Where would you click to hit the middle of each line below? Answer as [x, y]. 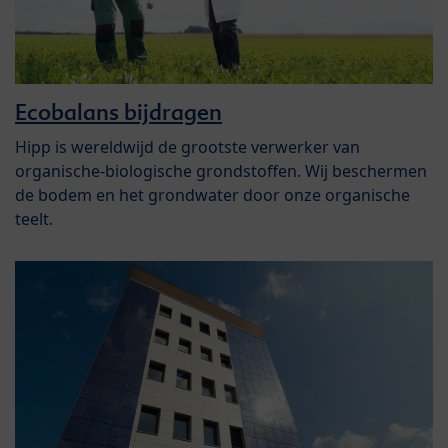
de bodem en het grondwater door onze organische [212, 194]
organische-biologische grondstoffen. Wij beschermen [221, 170]
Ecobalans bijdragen [118, 111]
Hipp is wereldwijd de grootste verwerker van [187, 146]
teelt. [34, 218]
